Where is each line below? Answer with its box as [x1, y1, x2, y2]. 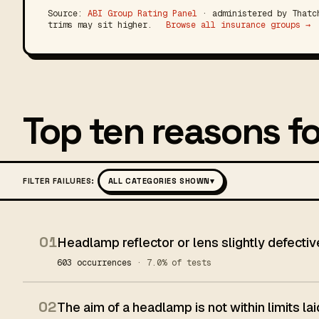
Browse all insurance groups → [166, 19, 310, 31]
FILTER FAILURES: [23, 176, 95, 186]
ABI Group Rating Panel [88, 8, 197, 19]
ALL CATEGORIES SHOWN [108, 176, 210, 186]
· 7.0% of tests [137, 257, 211, 268]
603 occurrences [57, 257, 137, 268]
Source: [48, 8, 88, 19]
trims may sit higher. [48, 19, 157, 31]
